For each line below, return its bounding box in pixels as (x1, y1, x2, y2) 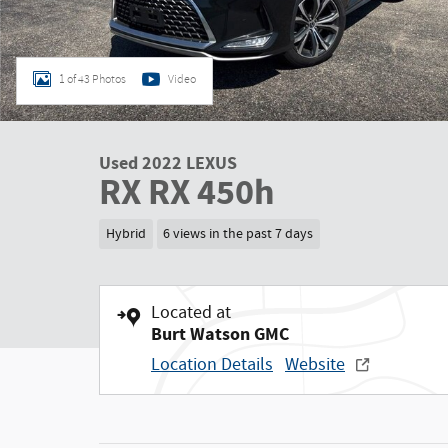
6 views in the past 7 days (163, 224, 314, 243)
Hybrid (105, 224, 146, 243)
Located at (151, 300, 231, 325)
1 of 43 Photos (59, 72, 126, 86)
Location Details (151, 352, 273, 377)
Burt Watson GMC (151, 321, 289, 347)
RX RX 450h (99, 169, 275, 217)
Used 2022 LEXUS (99, 151, 237, 176)
